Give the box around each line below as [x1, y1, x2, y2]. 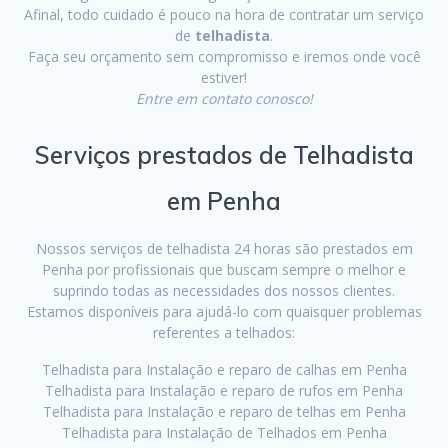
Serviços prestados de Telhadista [34, 140, 414, 171]
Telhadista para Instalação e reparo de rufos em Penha [45, 381, 403, 401]
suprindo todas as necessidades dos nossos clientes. [53, 281, 395, 301]
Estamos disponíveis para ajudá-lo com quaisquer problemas [26, 302, 422, 322]
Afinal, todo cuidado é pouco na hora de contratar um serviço [24, 5, 424, 25]
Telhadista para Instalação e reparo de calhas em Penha [41, 360, 407, 380]
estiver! [201, 68, 247, 88]
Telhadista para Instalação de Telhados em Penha [61, 423, 387, 443]
